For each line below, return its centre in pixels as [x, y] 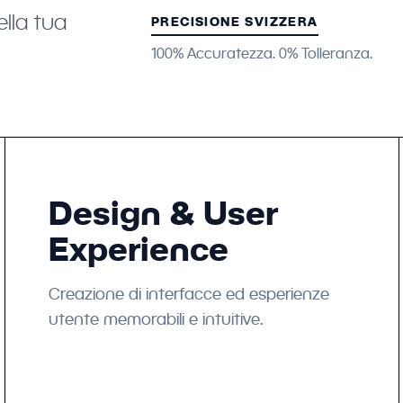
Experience [139, 249]
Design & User [164, 213]
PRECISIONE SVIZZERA [235, 22]
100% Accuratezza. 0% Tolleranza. [262, 54]
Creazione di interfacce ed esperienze [189, 294]
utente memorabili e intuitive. [157, 319]
